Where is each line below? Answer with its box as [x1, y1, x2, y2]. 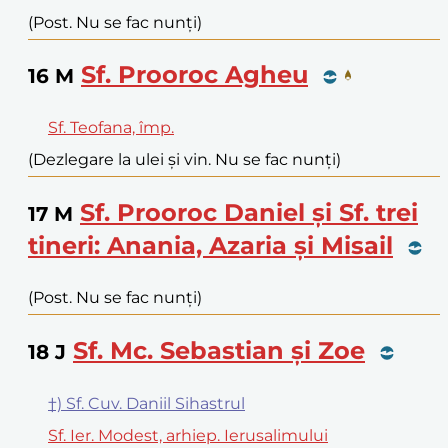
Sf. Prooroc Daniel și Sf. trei [80, 198, 418, 228]
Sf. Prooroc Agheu [81, 60, 308, 90]
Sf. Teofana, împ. [48, 118, 174, 138]
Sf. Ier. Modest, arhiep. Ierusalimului [48, 425, 328, 445]
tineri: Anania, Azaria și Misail [28, 231, 393, 261]
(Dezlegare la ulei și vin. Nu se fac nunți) [28, 150, 341, 170]
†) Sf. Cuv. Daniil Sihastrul [48, 393, 245, 413]
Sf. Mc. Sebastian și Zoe [73, 336, 365, 366]
